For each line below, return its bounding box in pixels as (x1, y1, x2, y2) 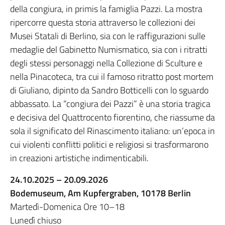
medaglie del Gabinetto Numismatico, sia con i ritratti (10, 43, 207, 57)
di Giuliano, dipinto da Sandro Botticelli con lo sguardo (10, 83, 208, 97)
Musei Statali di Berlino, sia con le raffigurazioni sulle (10, 29, 205, 43)
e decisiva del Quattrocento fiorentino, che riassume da (10, 110, 215, 125)
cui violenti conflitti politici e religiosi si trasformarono (10, 138, 208, 152)
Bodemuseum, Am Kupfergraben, (10, 186, 141, 200)
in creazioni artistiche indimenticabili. (10, 151, 149, 165)
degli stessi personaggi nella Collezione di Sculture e (10, 56, 202, 70)
